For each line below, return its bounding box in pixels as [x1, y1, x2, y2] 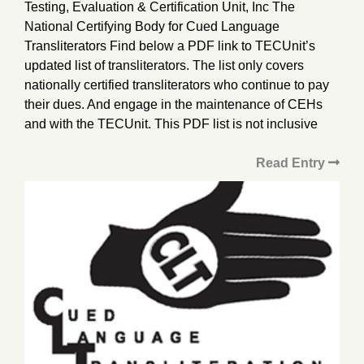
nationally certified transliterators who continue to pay [24, 78, 329, 93]
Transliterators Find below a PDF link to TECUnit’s [24, 39, 315, 54]
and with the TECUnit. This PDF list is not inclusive [24, 117, 318, 132]
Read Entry [256, 156, 328, 171]
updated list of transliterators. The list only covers [24, 58, 304, 73]
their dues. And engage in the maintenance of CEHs [24, 97, 323, 112]
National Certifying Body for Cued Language [24, 19, 279, 34]
